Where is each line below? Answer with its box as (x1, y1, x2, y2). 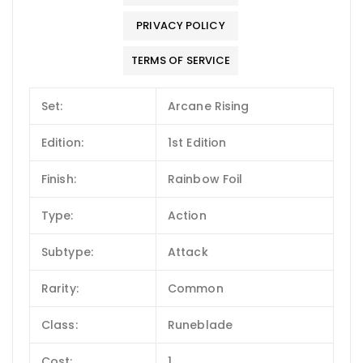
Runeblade (168, 316, 233, 333)
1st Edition (168, 134, 227, 151)
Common (168, 280, 224, 297)
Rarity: (41, 280, 79, 297)
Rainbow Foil (168, 170, 243, 187)
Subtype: (41, 243, 93, 260)
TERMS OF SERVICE (130, 52, 231, 68)
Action (168, 207, 207, 224)
